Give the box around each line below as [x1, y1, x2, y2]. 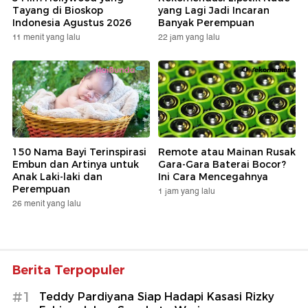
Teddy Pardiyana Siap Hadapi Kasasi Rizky [39, 290, 274, 304]
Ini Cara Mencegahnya [158, 170, 268, 184]
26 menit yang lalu [12, 197, 81, 211]
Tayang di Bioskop [12, 3, 103, 16]
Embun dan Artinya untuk [12, 158, 139, 171]
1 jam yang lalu [158, 185, 215, 199]
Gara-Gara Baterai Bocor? [158, 158, 286, 171]
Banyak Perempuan [158, 16, 254, 29]
